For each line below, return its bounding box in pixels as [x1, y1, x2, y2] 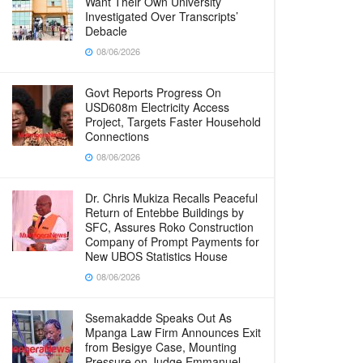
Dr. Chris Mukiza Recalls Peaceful [85, 190, 258, 206]
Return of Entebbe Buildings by [85, 204, 244, 220]
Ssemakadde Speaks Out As [85, 310, 232, 326]
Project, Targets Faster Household [85, 113, 261, 130]
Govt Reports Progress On [85, 84, 221, 100]
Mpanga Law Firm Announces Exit [85, 324, 261, 340]
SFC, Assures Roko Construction [85, 219, 254, 235]
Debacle [85, 23, 127, 39]
